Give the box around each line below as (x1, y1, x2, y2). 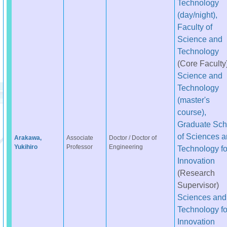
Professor (66, 143, 93, 150)
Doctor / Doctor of (108, 134, 157, 141)
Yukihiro (14, 143, 37, 150)
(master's (177, 95, 210, 104)
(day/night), (177, 10, 217, 19)
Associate (66, 134, 93, 141)
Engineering (108, 143, 143, 150)
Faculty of (177, 22, 212, 31)
